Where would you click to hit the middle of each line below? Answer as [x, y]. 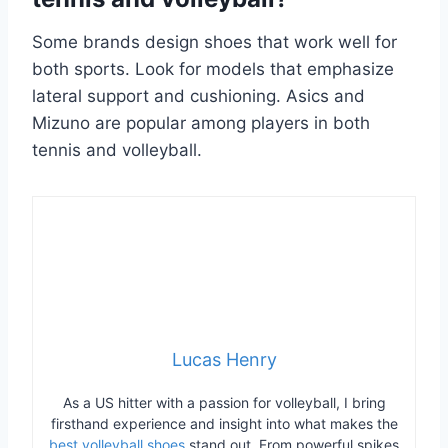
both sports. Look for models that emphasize [213, 68]
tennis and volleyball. [117, 149]
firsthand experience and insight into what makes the [224, 423]
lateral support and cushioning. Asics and [198, 95]
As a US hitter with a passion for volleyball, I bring [224, 402]
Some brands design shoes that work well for [214, 41]
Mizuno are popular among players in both [201, 122]
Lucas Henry [224, 359]
